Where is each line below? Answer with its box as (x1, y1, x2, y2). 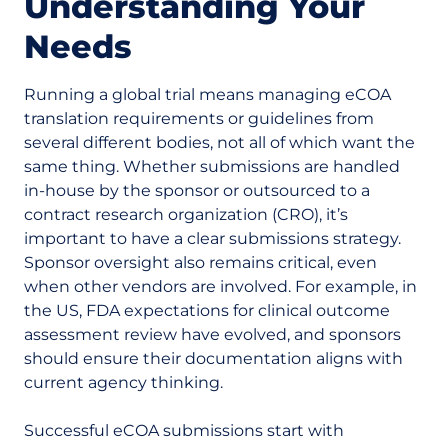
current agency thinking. (24, 373, 223, 392)
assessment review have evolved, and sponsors (24, 325, 401, 344)
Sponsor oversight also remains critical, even (24, 253, 377, 272)
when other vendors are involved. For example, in (24, 277, 417, 296)
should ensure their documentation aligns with (24, 349, 403, 368)
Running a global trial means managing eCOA (24, 85, 391, 104)
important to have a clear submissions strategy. (24, 229, 401, 248)
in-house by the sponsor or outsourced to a (24, 181, 370, 200)
